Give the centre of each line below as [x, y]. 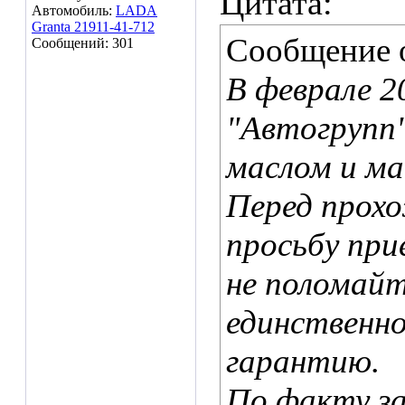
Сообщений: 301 [83, 43]
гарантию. [303, 361]
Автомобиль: [74, 10]
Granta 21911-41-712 [93, 27]
